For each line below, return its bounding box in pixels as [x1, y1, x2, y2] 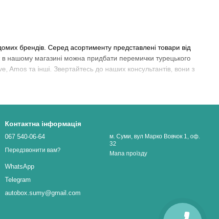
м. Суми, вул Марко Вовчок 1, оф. [109, 133, 200, 140]
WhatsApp [5, 162, 34, 170]
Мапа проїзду [109, 150, 147, 157]
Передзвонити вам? [5, 146, 61, 153]
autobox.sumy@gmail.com [5, 189, 81, 197]
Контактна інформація [5, 120, 81, 128]
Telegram [5, 175, 31, 183]
